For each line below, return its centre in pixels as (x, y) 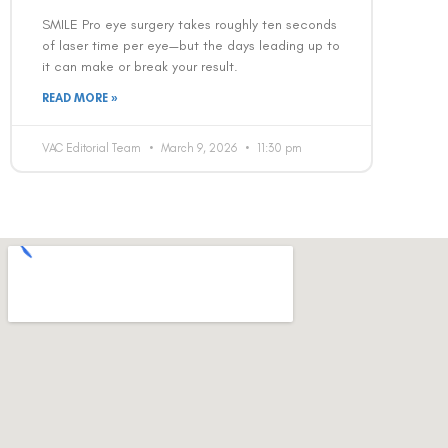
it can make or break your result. (140, 66)
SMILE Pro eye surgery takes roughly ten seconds (189, 24)
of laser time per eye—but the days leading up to (191, 45)
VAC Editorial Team (93, 147)
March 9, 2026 (199, 147)
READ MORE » (80, 97)
